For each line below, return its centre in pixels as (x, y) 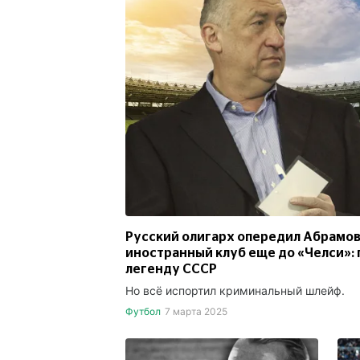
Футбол (143, 311)
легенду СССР (171, 269)
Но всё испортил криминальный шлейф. (235, 290)
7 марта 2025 (196, 311)
